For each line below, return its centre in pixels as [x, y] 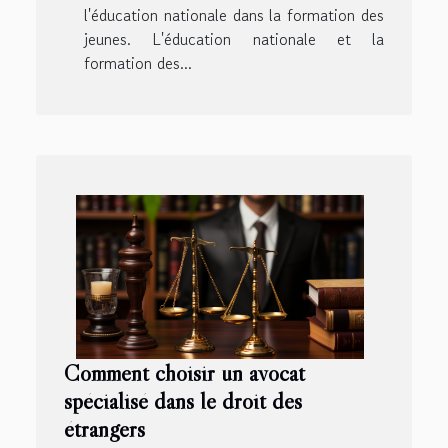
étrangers [104, 429]
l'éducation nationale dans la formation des [234, 14]
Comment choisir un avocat [184, 373]
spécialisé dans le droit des [183, 401]
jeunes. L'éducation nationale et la [234, 38]
